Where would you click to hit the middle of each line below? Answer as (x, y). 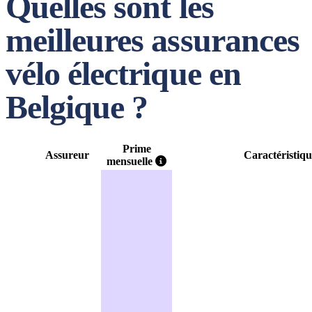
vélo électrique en (123, 73)
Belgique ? (77, 107)
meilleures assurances (153, 40)
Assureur (67, 155)
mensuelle (131, 161)
